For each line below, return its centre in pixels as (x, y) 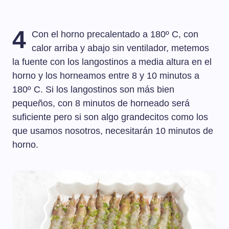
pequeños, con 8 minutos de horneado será (101, 104)
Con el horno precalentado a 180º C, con (115, 35)
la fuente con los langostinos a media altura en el (112, 62)
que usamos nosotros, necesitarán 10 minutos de (113, 131)
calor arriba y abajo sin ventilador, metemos (121, 48)
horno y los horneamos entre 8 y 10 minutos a (106, 76)
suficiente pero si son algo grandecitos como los (110, 117)
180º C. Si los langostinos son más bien (93, 90)
